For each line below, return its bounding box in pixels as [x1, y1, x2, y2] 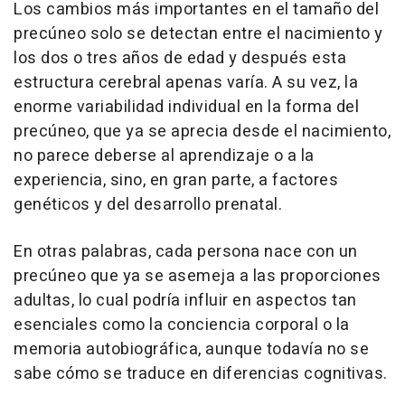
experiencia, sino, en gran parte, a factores [14, 167, 338, 193]
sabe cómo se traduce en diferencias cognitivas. [14, 361, 388, 386]
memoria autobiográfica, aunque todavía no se [14, 336, 369, 362]
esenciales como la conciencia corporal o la [14, 312, 350, 337]
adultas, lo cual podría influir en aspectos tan [14, 287, 357, 313]
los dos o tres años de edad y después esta [14, 45, 346, 71]
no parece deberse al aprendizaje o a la [14, 143, 315, 168]
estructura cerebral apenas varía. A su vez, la [14, 70, 358, 95]
